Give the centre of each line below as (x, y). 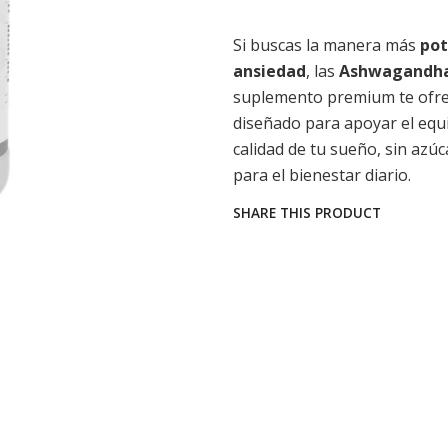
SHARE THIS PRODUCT (307, 212)
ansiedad (269, 71)
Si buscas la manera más (326, 45)
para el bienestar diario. (322, 175)
